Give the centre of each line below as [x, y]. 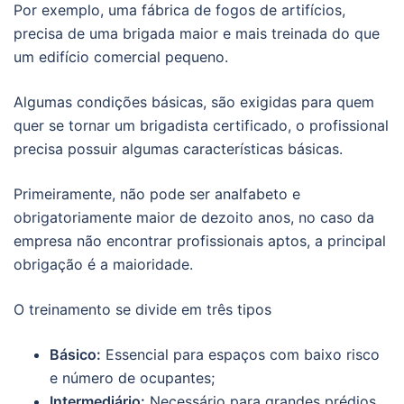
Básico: [75, 355]
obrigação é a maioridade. [103, 265]
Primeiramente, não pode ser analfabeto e [157, 194]
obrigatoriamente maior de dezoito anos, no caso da [194, 218]
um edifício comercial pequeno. [121, 57]
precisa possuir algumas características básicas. [178, 149]
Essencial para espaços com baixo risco [240, 355]
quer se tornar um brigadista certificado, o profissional [201, 126]
